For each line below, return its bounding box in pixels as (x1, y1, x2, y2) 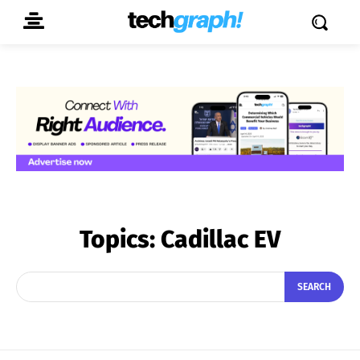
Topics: (80, 224, 161, 254)
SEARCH (297, 281, 331, 293)
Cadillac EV (161, 224, 280, 254)
